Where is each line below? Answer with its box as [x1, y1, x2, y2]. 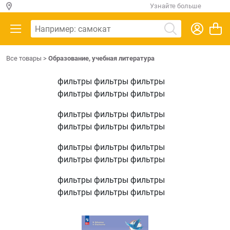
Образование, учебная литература [48, 54, 155, 62]
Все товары [6, 54, 42, 62]
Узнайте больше [150, 2, 201, 10]
